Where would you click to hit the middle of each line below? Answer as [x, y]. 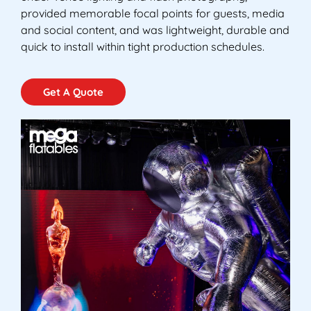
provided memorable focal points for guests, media [153, 13]
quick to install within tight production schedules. [143, 46]
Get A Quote [73, 92]
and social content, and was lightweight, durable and [155, 30]
